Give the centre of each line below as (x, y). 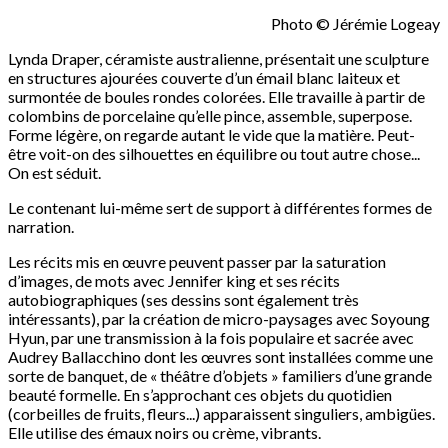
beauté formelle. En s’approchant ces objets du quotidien (200, 395)
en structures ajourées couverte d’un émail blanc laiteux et (204, 78)
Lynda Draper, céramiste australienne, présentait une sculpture (218, 59)
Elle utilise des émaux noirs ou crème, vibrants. (164, 433)
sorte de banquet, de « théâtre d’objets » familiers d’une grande (220, 376)
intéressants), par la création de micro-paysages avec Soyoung (219, 319)
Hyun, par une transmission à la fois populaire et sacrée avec (211, 338)
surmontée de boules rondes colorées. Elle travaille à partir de (216, 97)
